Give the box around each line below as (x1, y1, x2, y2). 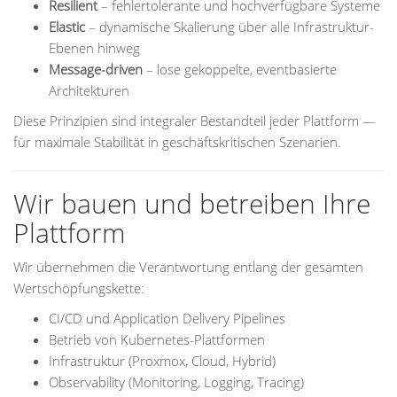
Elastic (49, 18, 85, 35)
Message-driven (49, 60, 143, 78)
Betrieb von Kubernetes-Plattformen (49, 331, 265, 348)
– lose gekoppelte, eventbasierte (143, 60, 337, 78)
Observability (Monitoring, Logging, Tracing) (49, 373, 304, 391)
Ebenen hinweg (49, 39, 140, 57)
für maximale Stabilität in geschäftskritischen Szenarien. (13, 133, 341, 151)
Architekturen (49, 82, 129, 99)
